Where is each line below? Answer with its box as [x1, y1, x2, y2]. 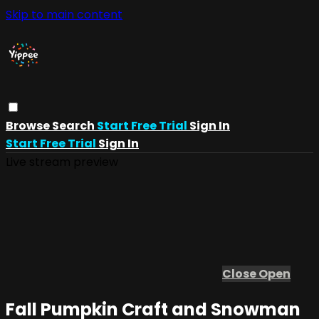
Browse [6, 117, 52, 134]
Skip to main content [6, 6, 122, 23]
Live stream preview [6, 153, 118, 170]
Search [52, 117, 97, 134]
